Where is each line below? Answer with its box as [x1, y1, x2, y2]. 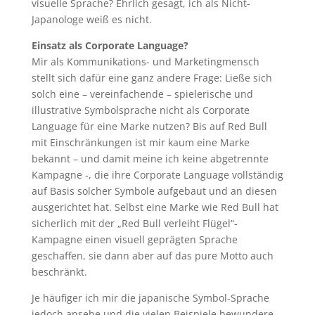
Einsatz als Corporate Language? [31, 39, 188, 52]
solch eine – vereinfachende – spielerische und [31, 87, 253, 101]
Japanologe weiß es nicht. [31, 13, 152, 26]
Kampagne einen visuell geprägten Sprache [31, 233, 238, 246]
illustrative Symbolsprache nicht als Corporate [31, 103, 250, 117]
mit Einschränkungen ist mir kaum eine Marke [31, 136, 250, 149]
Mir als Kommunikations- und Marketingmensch [31, 55, 259, 68]
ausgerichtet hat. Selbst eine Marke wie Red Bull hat [31, 200, 278, 214]
